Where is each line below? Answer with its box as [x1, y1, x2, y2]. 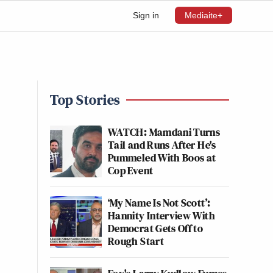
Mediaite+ [185, 10, 222, 20]
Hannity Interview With [108, 208, 215, 223]
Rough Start [108, 233, 164, 249]
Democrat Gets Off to [108, 221, 204, 236]
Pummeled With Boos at [108, 150, 216, 165]
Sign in [133, 10, 159, 20]
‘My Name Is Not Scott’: [108, 195, 211, 210]
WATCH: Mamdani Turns [108, 124, 221, 140]
